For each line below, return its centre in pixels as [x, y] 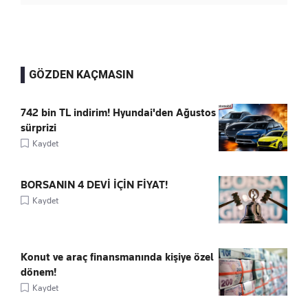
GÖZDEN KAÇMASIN [81, 75]
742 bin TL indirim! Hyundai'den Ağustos [118, 113]
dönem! [38, 273]
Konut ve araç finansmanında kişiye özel [117, 257]
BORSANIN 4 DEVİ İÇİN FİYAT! [94, 185]
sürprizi [38, 128]
